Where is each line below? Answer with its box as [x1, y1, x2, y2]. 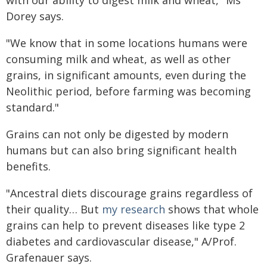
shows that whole [165, 202, 259, 216]
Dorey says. [6, 9, 64, 23]
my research [102, 202, 165, 216]
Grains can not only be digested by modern [6, 127, 228, 141]
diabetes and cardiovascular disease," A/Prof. [6, 234, 237, 249]
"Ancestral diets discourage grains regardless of [6, 186, 253, 200]
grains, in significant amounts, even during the [6, 68, 246, 82]
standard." [6, 100, 59, 114]
